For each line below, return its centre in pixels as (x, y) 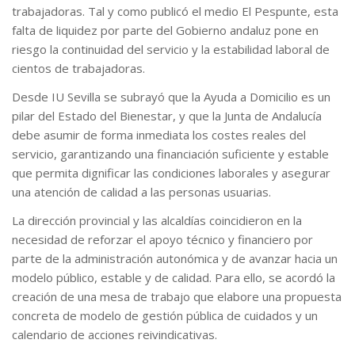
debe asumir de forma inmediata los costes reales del (159, 135)
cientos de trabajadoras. (78, 68)
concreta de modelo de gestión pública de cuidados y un (165, 315)
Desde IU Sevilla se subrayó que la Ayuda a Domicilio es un (171, 97)
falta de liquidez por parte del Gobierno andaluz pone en (165, 30)
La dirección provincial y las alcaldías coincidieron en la (157, 220)
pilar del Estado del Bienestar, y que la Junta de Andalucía (167, 116)
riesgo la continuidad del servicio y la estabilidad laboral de (171, 49)
